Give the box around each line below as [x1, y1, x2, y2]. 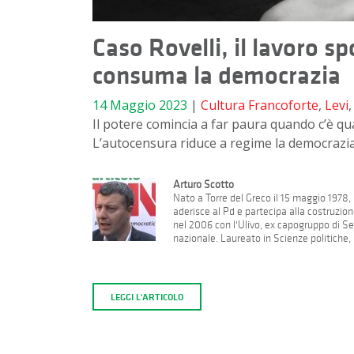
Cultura [201, 96, 245, 115]
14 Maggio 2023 [92, 96, 187, 115]
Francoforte [248, 96, 318, 115]
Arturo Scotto [173, 178, 235, 192]
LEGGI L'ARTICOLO [110, 290, 183, 303]
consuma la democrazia [92, 58, 341, 92]
